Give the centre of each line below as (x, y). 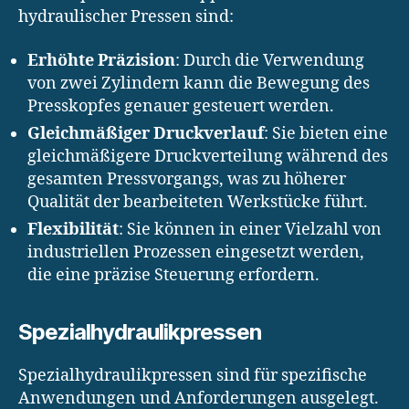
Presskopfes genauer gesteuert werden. (181, 106)
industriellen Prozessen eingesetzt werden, (196, 252)
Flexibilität (73, 229)
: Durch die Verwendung (270, 60)
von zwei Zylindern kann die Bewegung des (199, 83)
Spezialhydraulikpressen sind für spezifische (193, 375)
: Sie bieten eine (326, 133)
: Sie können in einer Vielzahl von (250, 229)
